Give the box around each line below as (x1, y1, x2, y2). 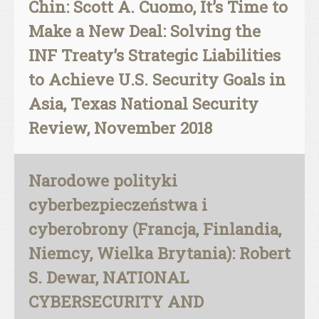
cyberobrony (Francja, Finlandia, (28, 218, 281, 239)
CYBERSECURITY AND (28, 291, 204, 312)
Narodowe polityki (28, 169, 177, 191)
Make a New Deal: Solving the (28, 20, 261, 41)
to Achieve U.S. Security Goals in (28, 68, 286, 90)
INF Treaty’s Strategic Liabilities (28, 44, 281, 66)
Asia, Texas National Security (28, 93, 258, 114)
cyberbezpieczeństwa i (28, 194, 207, 215)
